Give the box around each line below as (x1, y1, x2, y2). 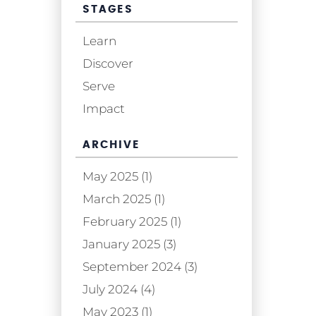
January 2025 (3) (83, 236, 176, 251)
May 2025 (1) (83, 169, 152, 183)
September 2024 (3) (83, 259, 197, 274)
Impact (83, 101, 125, 116)
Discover (83, 56, 133, 71)
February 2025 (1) (83, 214, 181, 229)
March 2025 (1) (83, 191, 165, 206)
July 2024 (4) (83, 281, 155, 296)
